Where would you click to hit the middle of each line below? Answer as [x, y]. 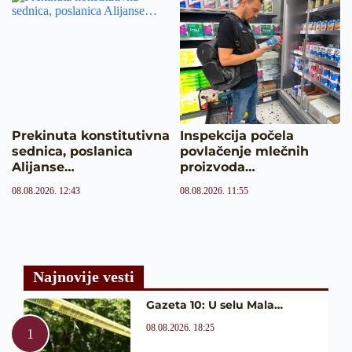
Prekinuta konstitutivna [91, 135]
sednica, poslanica [72, 151]
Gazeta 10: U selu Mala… [214, 304]
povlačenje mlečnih [244, 151]
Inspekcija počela [237, 135]
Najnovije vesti [84, 276]
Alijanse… [43, 167]
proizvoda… [218, 167]
